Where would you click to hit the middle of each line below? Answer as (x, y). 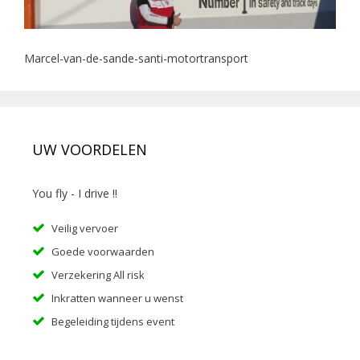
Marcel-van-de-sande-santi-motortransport (136, 59)
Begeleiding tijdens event (113, 322)
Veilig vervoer (85, 229)
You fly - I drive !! (75, 194)
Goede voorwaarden (103, 252)
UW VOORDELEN (90, 150)
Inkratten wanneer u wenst (117, 299)
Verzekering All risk (98, 275)
